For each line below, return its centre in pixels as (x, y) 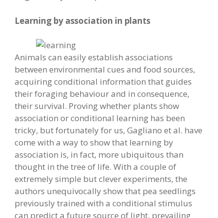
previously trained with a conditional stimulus (103, 203)
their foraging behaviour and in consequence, (102, 94)
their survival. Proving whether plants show (97, 106)
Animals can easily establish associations (94, 57)
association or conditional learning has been (100, 118)
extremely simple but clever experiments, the (101, 179)
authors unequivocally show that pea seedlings (105, 191)
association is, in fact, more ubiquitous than (99, 154)
